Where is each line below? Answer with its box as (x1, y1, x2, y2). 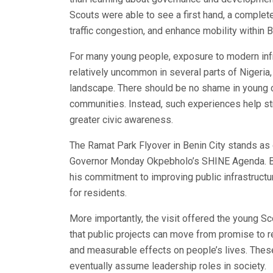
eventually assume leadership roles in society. (69, 260, 266, 272)
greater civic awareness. (69, 113, 173, 126)
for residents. (69, 186, 127, 199)
